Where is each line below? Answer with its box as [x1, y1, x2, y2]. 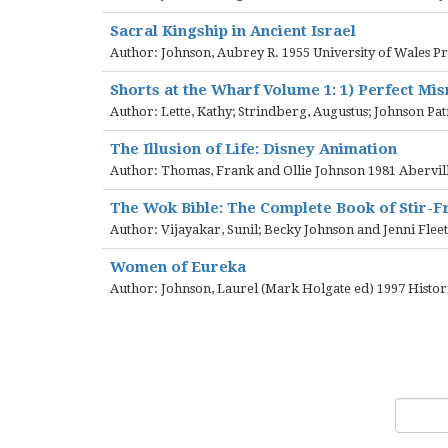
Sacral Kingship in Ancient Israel [110, 22, 356, 40]
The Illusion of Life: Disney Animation [110, 140, 397, 158]
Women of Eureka [110, 258, 246, 276]
